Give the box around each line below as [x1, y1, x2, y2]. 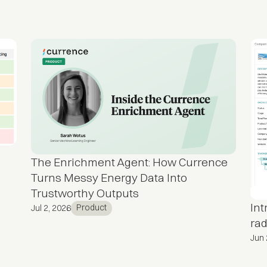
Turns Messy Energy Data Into [31, 170, 187, 185]
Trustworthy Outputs [31, 185, 139, 200]
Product [76, 201, 107, 213]
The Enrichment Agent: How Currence [31, 154, 228, 169]
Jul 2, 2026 [31, 202, 71, 213]
